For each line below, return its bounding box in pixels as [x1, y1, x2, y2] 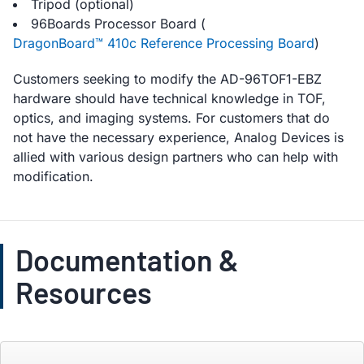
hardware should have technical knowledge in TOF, [13, 90, 326, 107]
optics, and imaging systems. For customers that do [13, 110, 330, 127]
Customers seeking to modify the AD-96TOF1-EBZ [13, 71, 322, 88]
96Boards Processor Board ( [31, 15, 206, 32]
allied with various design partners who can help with [13, 149, 338, 166]
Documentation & [15, 242, 239, 278]
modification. [13, 168, 93, 185]
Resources [15, 275, 152, 310]
